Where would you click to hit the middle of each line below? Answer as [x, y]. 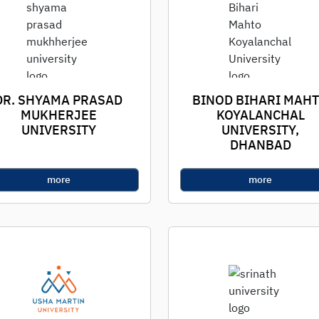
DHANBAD [260, 145]
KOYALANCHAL [260, 115]
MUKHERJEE [58, 115]
